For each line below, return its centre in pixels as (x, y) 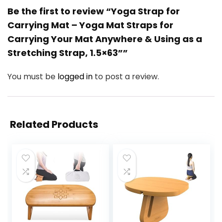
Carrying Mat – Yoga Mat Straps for (90, 25)
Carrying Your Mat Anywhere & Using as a (105, 39)
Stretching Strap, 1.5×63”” (68, 53)
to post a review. (127, 77)
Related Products (54, 125)
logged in (76, 77)
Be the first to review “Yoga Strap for (94, 11)
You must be (32, 77)
